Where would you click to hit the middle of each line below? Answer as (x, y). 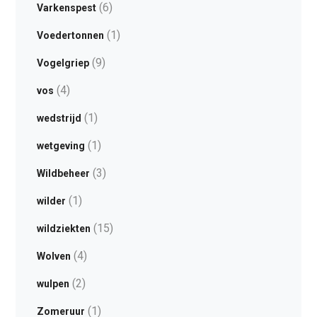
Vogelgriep (63, 63)
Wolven (53, 257)
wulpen (53, 284)
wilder (51, 201)
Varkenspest (66, 8)
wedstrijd (59, 119)
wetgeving (60, 146)
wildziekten (63, 229)
